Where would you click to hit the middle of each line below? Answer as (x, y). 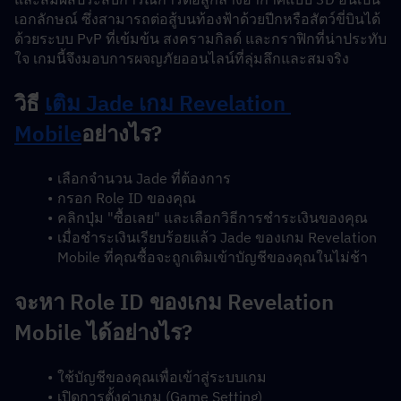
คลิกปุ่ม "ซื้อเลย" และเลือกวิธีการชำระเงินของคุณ (212, 218)
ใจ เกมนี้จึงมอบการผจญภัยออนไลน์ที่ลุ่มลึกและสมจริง (182, 58)
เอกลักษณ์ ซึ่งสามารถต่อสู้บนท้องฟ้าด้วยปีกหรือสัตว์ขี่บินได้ (197, 19)
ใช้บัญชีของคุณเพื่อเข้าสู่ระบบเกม (162, 377)
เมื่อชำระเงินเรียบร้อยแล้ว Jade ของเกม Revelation (217, 237)
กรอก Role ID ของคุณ (126, 198)
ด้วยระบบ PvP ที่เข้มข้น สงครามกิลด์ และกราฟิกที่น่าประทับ (200, 38)
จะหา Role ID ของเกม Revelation (174, 302)
